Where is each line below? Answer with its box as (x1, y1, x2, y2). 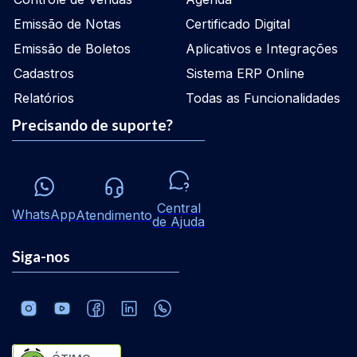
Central (156, 200, 201, 216)
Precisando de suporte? (12, 116, 173, 134)
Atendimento (76, 206, 152, 223)
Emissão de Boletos (14, 41, 131, 57)
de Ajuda (152, 214, 205, 229)
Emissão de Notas (14, 16, 121, 32)
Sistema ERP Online (186, 65, 304, 81)
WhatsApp (12, 206, 76, 222)
